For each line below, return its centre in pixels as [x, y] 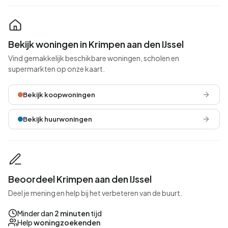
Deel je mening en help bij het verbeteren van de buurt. [95, 193]
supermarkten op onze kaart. [56, 69]
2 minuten [72, 213]
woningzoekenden [67, 222]
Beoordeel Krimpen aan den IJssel [80, 179]
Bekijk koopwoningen [59, 95]
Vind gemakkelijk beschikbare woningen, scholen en [94, 58]
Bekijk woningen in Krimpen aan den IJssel [96, 44]
